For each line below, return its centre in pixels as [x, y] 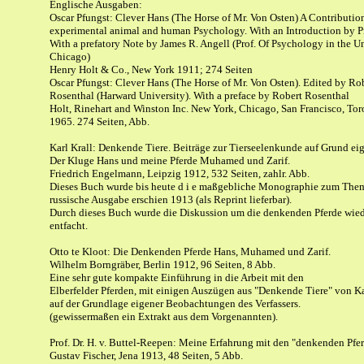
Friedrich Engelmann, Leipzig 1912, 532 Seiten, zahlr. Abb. [180, 173]
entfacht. [69, 225]
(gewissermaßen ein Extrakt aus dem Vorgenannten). [164, 316]
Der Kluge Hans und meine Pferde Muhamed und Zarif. [170, 160]
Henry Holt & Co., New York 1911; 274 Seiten [151, 69]
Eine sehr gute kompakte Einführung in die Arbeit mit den [177, 277]
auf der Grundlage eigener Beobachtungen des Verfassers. [175, 303]
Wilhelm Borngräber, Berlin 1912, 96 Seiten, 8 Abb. [162, 264]
